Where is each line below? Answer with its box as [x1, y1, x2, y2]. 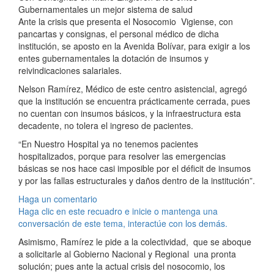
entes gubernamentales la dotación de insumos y [18, 52, 209, 65]
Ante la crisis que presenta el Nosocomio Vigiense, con [18, 15, 233, 28]
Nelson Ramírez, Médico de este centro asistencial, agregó [18, 83, 247, 95]
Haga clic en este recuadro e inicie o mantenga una [18, 205, 218, 218]
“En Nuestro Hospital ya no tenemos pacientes [18, 138, 198, 150]
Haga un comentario [18, 193, 97, 206]
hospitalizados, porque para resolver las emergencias [18, 150, 226, 163]
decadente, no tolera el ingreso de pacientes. [18, 119, 193, 132]
